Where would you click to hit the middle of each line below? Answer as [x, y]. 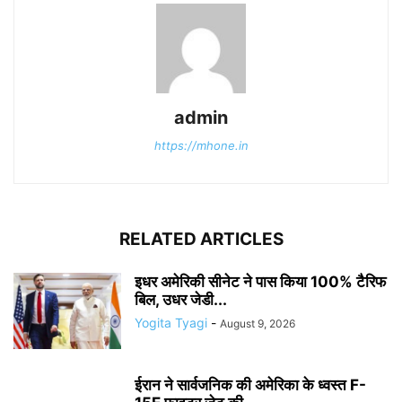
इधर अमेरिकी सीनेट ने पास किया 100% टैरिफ [260, 282]
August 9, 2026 [258, 323]
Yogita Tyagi [171, 323]
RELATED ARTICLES [201, 239]
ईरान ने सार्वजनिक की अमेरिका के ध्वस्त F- [250, 385]
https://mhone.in [201, 145]
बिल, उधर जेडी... [181, 300]
